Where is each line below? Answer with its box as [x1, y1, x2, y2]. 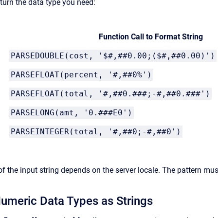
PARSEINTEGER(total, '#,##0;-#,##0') [11, 127, 181, 136]
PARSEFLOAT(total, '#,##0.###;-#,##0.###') [11, 89, 210, 98]
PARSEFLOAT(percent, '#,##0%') [11, 70, 152, 79]
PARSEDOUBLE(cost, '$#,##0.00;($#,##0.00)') [11, 51, 215, 60]
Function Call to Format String [98, 32, 203, 41]
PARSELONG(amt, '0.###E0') [11, 108, 132, 117]
